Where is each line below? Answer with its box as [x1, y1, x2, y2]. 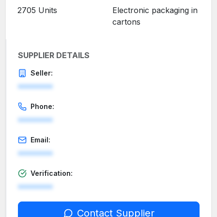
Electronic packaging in [112, 5, 198, 15]
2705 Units [17, 5, 57, 15]
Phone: [31, 102, 54, 111]
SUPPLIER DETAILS [18, 50, 90, 61]
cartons [112, 17, 140, 27]
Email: [31, 136, 50, 144]
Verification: [31, 169, 73, 178]
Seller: [31, 69, 53, 77]
